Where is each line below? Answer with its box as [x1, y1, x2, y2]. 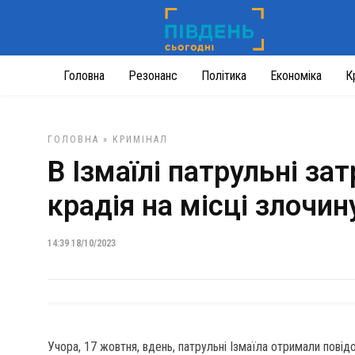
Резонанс [128, 68, 177, 83]
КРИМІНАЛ [113, 134, 168, 145]
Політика [201, 68, 246, 83]
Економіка [270, 68, 322, 83]
